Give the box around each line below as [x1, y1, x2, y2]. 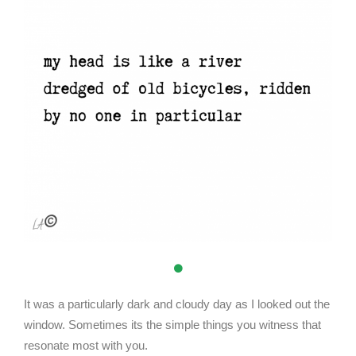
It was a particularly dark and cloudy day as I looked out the [24, 297, 330, 311]
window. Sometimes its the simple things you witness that [24, 318, 321, 331]
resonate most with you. [24, 339, 148, 352]
